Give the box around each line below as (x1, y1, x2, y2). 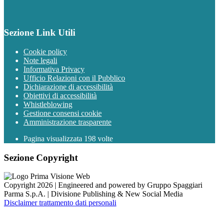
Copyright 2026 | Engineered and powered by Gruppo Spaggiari (4, 181, 202, 190)
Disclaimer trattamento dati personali (4, 198, 116, 207)
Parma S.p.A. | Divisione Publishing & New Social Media (4, 190, 183, 198)
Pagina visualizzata (23, 134, 84, 143)
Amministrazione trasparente (23, 117, 111, 126)
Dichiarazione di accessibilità (23, 82, 113, 91)
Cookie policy (23, 47, 67, 56)
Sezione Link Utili (4, 27, 75, 38)
